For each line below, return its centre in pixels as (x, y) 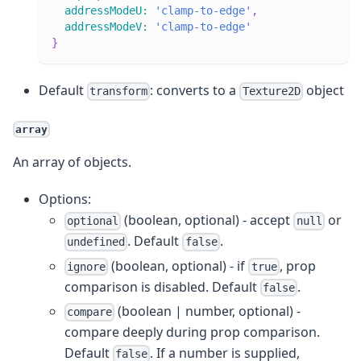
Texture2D (271, 91)
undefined (96, 242)
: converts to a (195, 91)
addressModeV (103, 27)
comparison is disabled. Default (162, 286)
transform (119, 91)
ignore (87, 266)
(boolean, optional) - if (178, 266)
